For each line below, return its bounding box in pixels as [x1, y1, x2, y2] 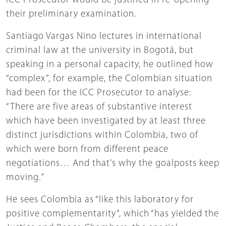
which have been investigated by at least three [6, 116, 206, 126]
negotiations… [6, 158, 70, 168]
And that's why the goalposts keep [73, 158, 219, 168]
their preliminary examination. [6, 9, 141, 19]
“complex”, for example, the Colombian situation [6, 74, 212, 84]
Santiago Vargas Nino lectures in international [6, 31, 202, 41]
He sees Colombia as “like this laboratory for [6, 195, 194, 205]
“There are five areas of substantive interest [6, 102, 192, 112]
